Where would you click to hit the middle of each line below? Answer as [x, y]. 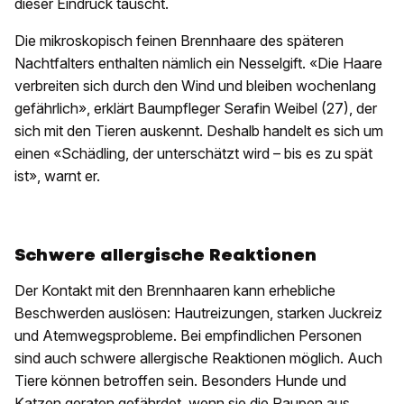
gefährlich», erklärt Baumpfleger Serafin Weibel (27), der [196, 109]
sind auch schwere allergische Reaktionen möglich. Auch [198, 358]
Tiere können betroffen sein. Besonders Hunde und [180, 381]
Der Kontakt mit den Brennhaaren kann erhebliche [175, 291]
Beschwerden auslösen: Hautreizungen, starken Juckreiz [198, 313]
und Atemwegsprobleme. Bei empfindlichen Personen [188, 336]
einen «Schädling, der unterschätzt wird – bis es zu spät [193, 154]
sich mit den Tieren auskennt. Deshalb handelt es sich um [199, 131]
